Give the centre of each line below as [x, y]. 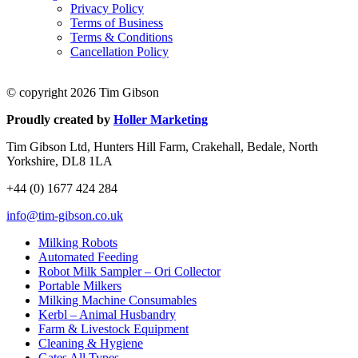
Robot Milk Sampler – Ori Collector [129, 271]
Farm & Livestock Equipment [113, 328]
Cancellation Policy [119, 51]
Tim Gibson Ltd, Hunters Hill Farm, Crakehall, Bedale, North [162, 146]
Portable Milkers [80, 285]
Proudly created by [60, 119]
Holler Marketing [161, 119]
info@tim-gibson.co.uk [65, 215]
